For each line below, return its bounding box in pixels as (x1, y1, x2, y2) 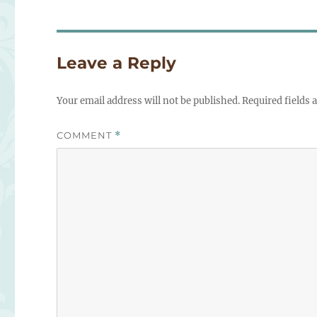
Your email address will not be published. (57, 95, 241, 108)
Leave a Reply (57, 53, 177, 74)
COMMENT (57, 129, 115, 142)
